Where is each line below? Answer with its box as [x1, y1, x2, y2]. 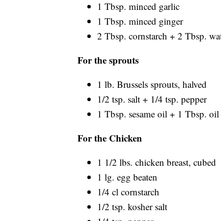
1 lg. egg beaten [97, 170, 157, 183]
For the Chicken [77, 131, 142, 145]
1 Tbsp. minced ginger [97, 14, 183, 27]
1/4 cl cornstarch [97, 185, 159, 198]
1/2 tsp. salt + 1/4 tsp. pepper [97, 92, 207, 105]
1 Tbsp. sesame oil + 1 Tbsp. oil [97, 107, 219, 120]
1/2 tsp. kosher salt [97, 200, 167, 213]
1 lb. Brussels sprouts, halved [97, 77, 207, 90]
